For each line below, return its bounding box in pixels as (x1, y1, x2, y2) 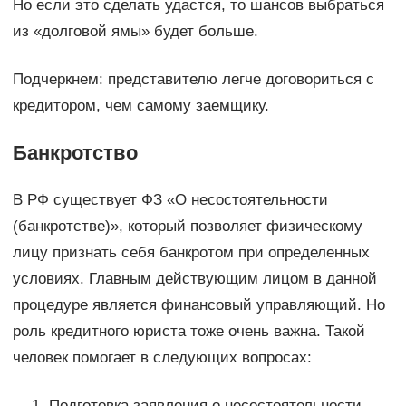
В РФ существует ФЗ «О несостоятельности (12, 191, 328, 209)
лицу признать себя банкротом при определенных (12, 244, 370, 262)
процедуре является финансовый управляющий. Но (12, 296, 385, 314)
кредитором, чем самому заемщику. (12, 97, 269, 115)
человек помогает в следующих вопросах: (12, 349, 312, 367)
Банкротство (12, 141, 138, 165)
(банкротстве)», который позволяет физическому (12, 217, 362, 236)
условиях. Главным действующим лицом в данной (12, 270, 377, 288)
